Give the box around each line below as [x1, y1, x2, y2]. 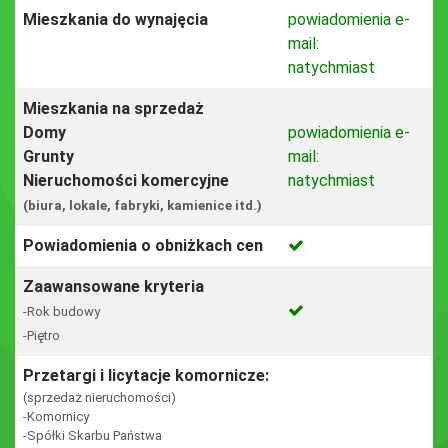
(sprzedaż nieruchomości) [23, 390, 176, 405]
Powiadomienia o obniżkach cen [23, 236, 263, 255]
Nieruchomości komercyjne [23, 171, 229, 190]
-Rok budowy [23, 304, 100, 319]
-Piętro [23, 328, 60, 343]
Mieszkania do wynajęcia [23, 10, 208, 29]
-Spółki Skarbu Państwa [23, 428, 162, 443]
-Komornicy [23, 409, 89, 424]
